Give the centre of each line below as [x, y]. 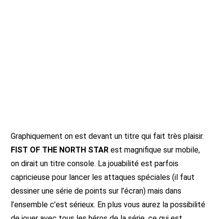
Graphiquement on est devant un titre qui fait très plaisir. [108, 136]
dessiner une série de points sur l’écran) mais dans [96, 191]
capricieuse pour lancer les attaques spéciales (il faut [103, 177]
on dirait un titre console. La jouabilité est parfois [95, 164]
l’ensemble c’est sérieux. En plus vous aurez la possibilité [108, 205]
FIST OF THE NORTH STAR [60, 150]
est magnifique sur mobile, [154, 150]
